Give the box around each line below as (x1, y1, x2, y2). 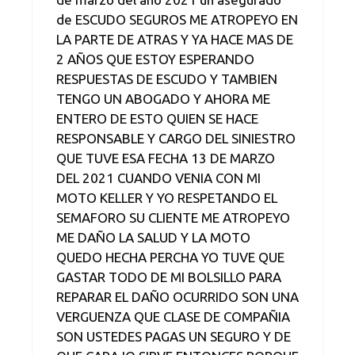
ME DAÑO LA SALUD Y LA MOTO (56, 229, 250, 245)
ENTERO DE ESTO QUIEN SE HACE (56, 110, 258, 126)
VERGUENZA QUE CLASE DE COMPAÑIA (56, 308, 290, 324)
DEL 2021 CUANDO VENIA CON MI (56, 170, 261, 185)
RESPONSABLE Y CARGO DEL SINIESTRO (56, 130, 296, 146)
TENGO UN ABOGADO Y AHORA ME (56, 90, 270, 106)
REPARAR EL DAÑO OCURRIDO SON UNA (56, 288, 299, 304)
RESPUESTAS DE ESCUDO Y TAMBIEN (56, 71, 277, 86)
